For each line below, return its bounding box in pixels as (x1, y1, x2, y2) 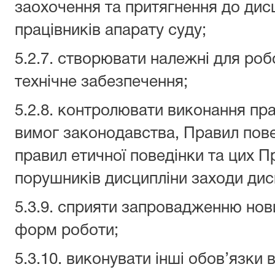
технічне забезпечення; (15, 75, 188, 90)
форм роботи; (15, 223, 118, 238)
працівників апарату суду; (15, 23, 206, 38)
